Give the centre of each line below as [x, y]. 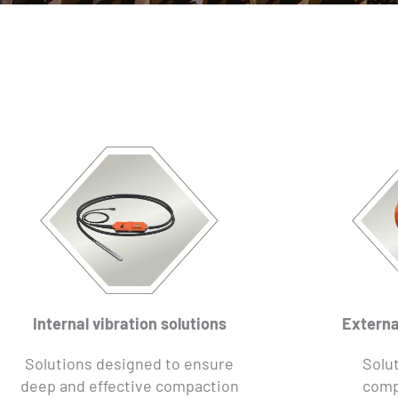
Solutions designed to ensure [129, 363]
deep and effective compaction [129, 385]
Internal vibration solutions [129, 323]
